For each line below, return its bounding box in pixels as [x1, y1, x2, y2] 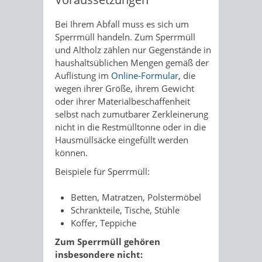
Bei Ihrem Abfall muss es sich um [55, 18, 189, 30]
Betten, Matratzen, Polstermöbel [71, 191, 201, 203]
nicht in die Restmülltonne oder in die [55, 120, 206, 133]
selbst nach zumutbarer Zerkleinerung [55, 108, 208, 120]
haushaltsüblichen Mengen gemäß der [55, 56, 209, 68]
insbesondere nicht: [55, 249, 143, 260]
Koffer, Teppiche [71, 217, 136, 229]
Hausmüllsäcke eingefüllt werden [55, 133, 188, 146]
